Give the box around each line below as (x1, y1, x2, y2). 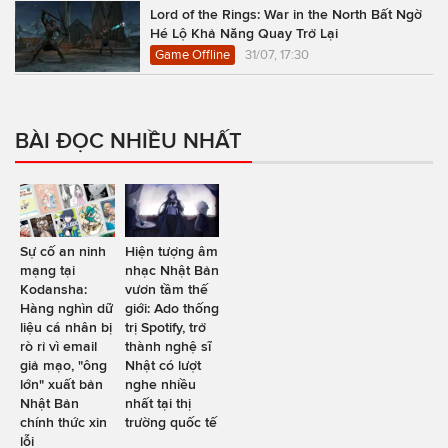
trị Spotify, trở (124, 319, 206, 336)
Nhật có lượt (124, 357, 201, 374)
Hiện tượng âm (124, 243, 218, 260)
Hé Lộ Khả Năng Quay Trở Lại (150, 25, 338, 42)
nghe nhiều (124, 376, 196, 393)
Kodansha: (20, 281, 87, 298)
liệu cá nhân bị (20, 319, 112, 336)
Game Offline (155, 47, 230, 63)
